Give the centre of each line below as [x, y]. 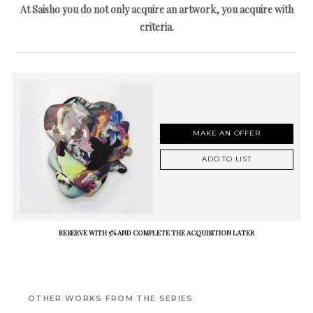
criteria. [156, 27]
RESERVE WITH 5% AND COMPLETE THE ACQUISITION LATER [156, 232]
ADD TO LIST [227, 159]
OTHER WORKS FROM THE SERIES [111, 298]
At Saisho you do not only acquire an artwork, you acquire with [156, 9]
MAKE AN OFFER [227, 133]
